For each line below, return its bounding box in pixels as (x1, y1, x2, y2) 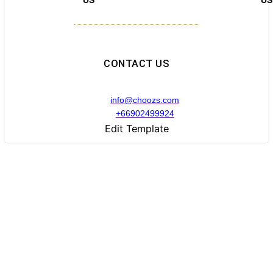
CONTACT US (104, 57, 169, 69)
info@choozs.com (110, 93, 180, 107)
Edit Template (104, 122, 169, 135)
